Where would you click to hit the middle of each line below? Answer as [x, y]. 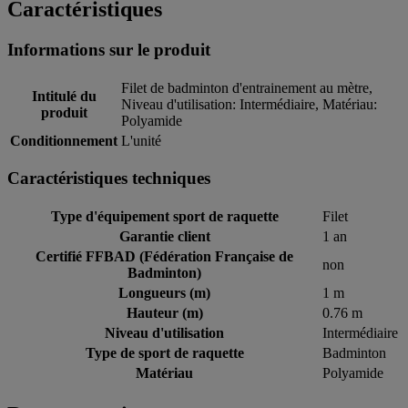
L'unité [141, 140]
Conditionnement [64, 140]
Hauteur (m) [164, 312]
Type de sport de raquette [164, 352]
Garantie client [164, 236]
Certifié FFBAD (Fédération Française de [164, 256]
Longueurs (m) [164, 292]
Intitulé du [64, 96]
